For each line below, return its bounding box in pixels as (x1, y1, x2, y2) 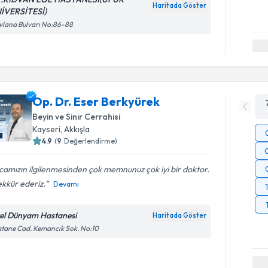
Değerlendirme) (64, 136, 118, 145)
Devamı (53, 179, 80, 188)
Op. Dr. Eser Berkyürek (32, 93, 160, 109)
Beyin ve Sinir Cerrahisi (32, 111, 121, 122)
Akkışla (64, 123, 90, 135)
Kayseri (32, 123, 61, 135)
